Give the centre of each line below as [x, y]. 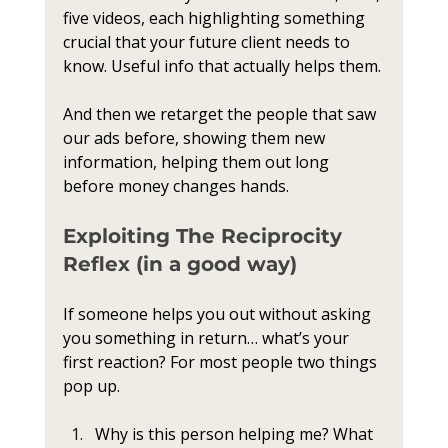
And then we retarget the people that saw [221, 114]
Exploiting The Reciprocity [205, 236]
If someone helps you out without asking [218, 314]
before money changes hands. [175, 186]
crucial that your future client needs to [208, 42]
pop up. [91, 386]
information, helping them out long [197, 162]
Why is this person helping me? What [235, 434]
